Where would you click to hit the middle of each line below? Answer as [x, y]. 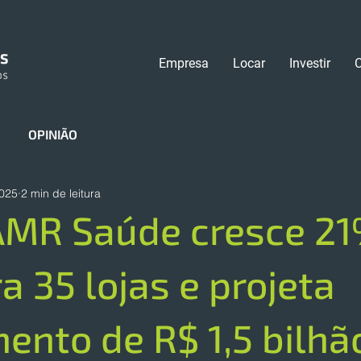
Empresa [184, 63]
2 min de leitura [61, 193]
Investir [310, 63]
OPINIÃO [53, 134]
